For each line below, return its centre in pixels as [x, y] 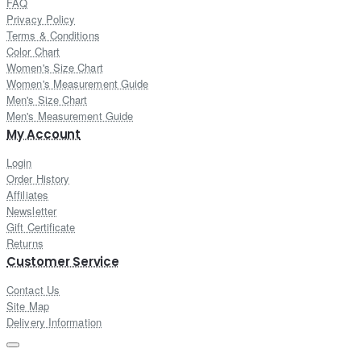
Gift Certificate [41, 227]
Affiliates [27, 195]
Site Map [28, 306]
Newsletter [31, 211]
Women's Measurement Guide [78, 84]
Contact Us [33, 290]
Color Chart [33, 52]
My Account [44, 135]
